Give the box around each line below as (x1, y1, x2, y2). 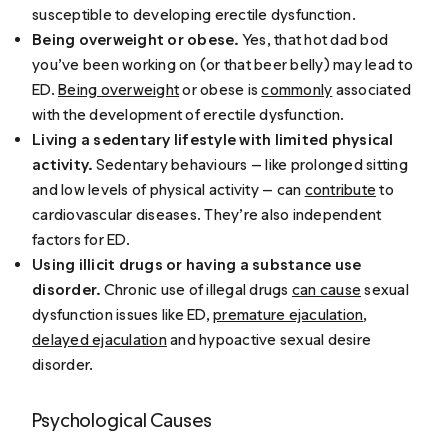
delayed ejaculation (32, 329, 167, 349)
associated (332, 79, 412, 99)
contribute (304, 179, 377, 199)
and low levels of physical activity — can (32, 179, 305, 199)
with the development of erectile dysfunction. (32, 104, 345, 124)
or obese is (179, 79, 262, 99)
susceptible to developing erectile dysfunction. (32, 4, 356, 24)
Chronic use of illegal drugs (103, 279, 292, 299)
